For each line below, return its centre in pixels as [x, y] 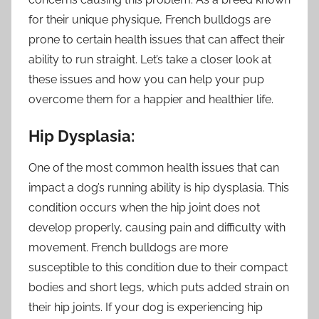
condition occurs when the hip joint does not [144, 208]
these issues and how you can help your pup [146, 79]
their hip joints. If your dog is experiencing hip [146, 308]
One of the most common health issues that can [154, 168]
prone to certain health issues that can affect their [157, 39]
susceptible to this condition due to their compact [158, 268]
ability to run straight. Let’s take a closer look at [150, 59]
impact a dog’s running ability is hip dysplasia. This [159, 188]
